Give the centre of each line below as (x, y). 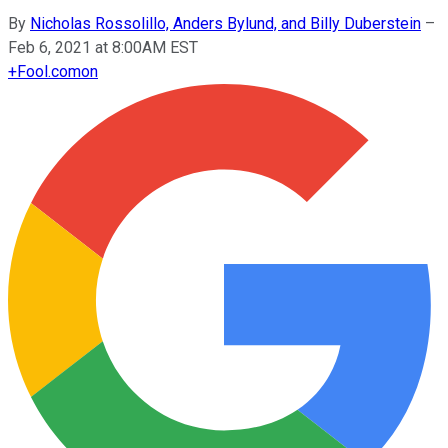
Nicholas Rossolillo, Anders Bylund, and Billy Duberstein (225, 23)
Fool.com (49, 71)
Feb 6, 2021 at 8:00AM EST (103, 47)
